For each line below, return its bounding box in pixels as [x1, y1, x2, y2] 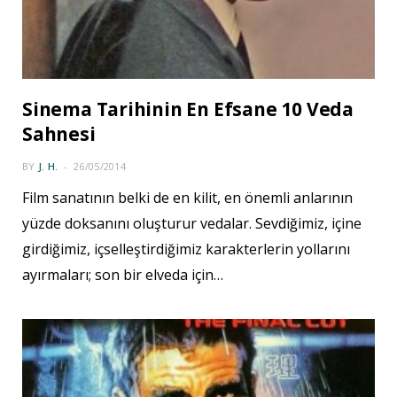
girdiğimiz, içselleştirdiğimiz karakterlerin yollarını [22, 239, 350, 260]
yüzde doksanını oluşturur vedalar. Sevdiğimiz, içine [22, 214, 362, 234]
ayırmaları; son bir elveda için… [22, 265, 223, 285]
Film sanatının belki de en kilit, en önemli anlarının [22, 188, 353, 208]
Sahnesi [22, 121, 96, 147]
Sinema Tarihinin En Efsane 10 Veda [22, 97, 354, 122]
